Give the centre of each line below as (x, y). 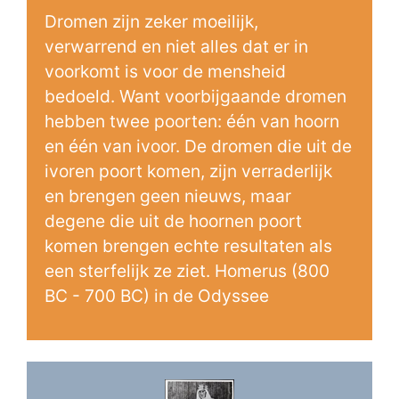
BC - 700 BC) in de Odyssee (157, 296)
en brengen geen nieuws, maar (168, 196)
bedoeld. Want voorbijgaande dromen (195, 96)
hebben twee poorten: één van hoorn (192, 121)
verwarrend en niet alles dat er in (176, 46)
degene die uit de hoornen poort (173, 221)
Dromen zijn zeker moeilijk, (151, 21)
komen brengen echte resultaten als (188, 246)
